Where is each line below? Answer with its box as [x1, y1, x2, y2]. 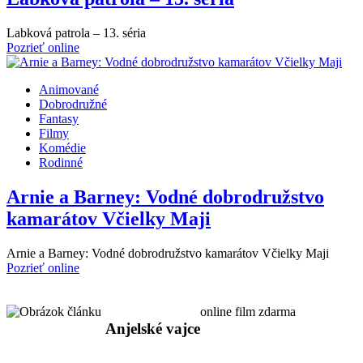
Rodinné [39, 156, 83, 170]
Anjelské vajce [105, 319, 200, 337]
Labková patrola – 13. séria [6, 26, 146, 41]
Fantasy [39, 112, 79, 126]
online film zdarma [200, 304, 296, 318]
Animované [39, 83, 99, 97]
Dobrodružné [39, 97, 107, 112]
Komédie [39, 141, 86, 156]
